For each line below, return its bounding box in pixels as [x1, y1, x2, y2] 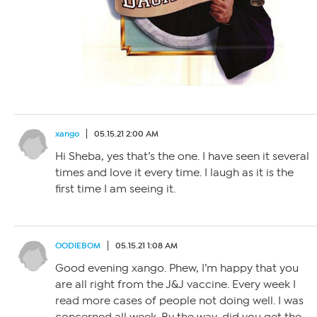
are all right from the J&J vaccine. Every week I [55, 278, 296, 292]
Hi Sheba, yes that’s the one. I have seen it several [55, 150, 309, 163]
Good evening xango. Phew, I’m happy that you [55, 262, 299, 275]
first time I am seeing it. [55, 183, 175, 196]
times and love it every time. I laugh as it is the [55, 166, 294, 180]
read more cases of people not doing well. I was [55, 294, 304, 308]
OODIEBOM [55, 241, 100, 251]
